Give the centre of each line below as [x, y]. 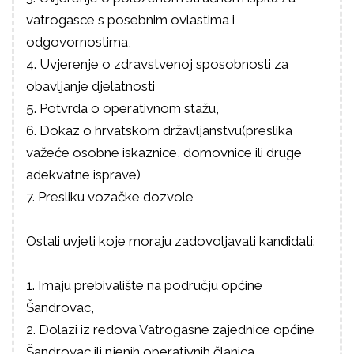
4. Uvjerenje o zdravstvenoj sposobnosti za [157, 64]
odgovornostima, [79, 42]
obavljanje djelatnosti [90, 86]
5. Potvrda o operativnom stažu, [122, 108]
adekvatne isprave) [83, 175]
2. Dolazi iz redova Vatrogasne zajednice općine [170, 330]
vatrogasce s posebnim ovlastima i [130, 20]
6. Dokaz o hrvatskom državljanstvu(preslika [159, 130]
